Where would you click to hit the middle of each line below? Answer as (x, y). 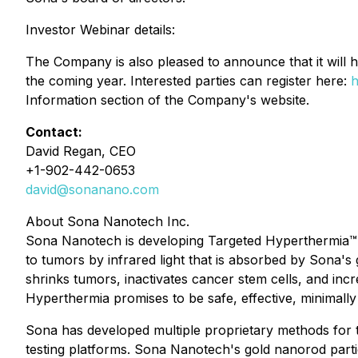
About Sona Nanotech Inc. (107, 221)
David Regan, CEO (81, 151)
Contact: (54, 132)
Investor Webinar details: (100, 30)
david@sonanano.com (92, 189)
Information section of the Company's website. (167, 100)
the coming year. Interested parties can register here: (188, 81)
